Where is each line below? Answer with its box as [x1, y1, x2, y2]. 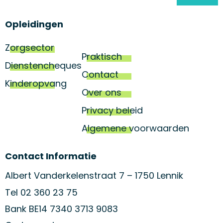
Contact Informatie [5, 150, 97, 163]
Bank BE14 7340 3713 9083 [5, 202, 118, 215]
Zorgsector [5, 41, 54, 54]
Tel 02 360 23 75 [5, 186, 78, 199]
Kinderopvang [5, 77, 67, 90]
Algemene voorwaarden [82, 122, 189, 135]
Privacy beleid [82, 104, 143, 117]
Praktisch [82, 50, 122, 63]
